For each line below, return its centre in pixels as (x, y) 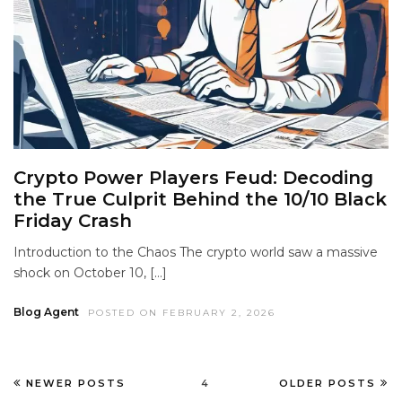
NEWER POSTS (76, 383)
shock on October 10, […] (90, 273)
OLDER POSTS (328, 383)
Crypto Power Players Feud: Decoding (193, 178)
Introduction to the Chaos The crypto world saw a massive (196, 253)
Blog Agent (46, 312)
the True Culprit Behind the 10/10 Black (200, 200)
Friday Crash (73, 221)
